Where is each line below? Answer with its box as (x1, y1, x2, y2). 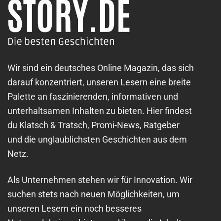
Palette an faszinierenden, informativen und (7, 91, 178, 102)
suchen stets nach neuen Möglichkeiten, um (7, 188, 180, 199)
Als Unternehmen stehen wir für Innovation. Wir (7, 174, 192, 185)
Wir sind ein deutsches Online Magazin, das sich (7, 63, 194, 74)
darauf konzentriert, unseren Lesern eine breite (7, 77, 191, 88)
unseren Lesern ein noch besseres (7, 203, 142, 214)
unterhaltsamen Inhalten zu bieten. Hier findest (7, 106, 192, 116)
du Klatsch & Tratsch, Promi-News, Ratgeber (7, 120, 180, 131)
